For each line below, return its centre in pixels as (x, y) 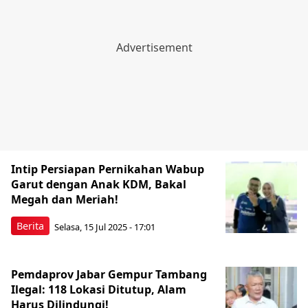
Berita (30, 226)
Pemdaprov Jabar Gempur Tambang (109, 274)
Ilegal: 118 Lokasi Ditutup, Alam (99, 289)
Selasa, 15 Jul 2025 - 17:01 (105, 227)
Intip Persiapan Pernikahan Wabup (108, 169)
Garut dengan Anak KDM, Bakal (99, 184)
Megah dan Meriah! (65, 199)
